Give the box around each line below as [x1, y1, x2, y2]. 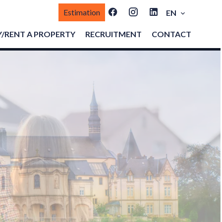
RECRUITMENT [85, 29, 142, 39]
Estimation [63, 7, 100, 17]
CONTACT [152, 29, 191, 39]
